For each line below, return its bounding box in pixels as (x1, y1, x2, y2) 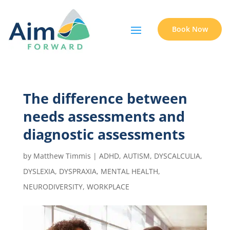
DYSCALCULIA (154, 151, 200, 161)
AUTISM (123, 151, 150, 161)
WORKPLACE (86, 182, 129, 192)
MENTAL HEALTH (100, 166, 158, 177)
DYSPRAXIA (59, 166, 97, 177)
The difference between (23, 89, 187, 108)
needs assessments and (23, 107, 185, 126)
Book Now (171, 24, 208, 34)
